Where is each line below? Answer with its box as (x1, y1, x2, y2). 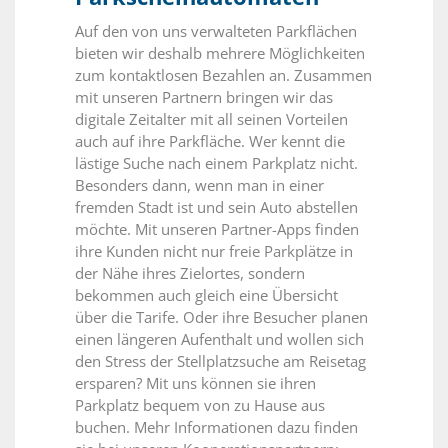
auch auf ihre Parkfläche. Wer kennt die (75, 131, 345, 152)
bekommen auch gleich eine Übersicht (75, 285, 338, 306)
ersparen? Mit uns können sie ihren (75, 373, 316, 394)
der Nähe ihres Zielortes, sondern (75, 263, 305, 284)
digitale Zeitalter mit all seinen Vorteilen (75, 109, 348, 130)
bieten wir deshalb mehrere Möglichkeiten (75, 43, 365, 64)
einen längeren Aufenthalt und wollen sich (75, 329, 364, 350)
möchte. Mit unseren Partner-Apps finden (75, 219, 359, 240)
